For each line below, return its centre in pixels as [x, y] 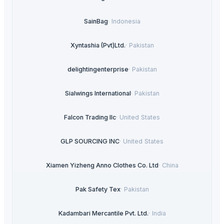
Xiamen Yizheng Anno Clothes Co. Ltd [102, 165]
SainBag [96, 21]
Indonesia [126, 21]
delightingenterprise [98, 69]
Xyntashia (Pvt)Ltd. [98, 45]
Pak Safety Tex [98, 189]
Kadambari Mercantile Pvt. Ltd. [103, 213]
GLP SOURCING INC [90, 141]
